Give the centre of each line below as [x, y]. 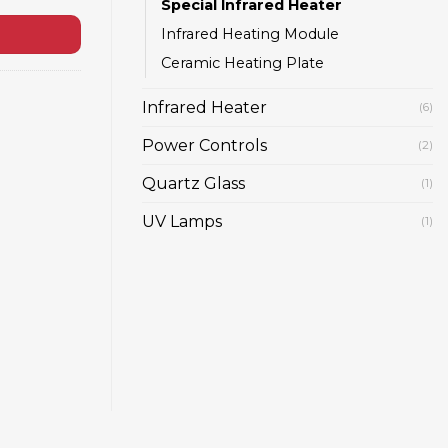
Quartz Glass [193, 184]
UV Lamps [182, 222]
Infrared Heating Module [250, 34]
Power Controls [204, 146]
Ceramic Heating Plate [242, 63]
